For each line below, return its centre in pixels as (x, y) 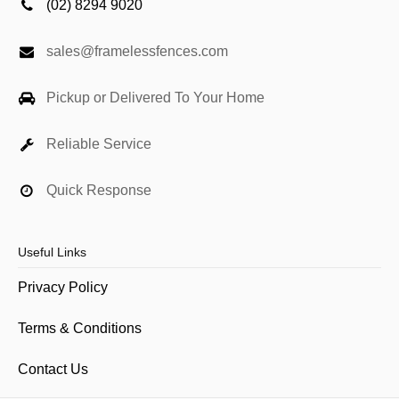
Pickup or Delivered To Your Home (155, 98)
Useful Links (52, 252)
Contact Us (53, 370)
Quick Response (99, 191)
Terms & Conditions (80, 329)
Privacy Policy (63, 288)
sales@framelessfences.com (137, 52)
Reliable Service (99, 144)
